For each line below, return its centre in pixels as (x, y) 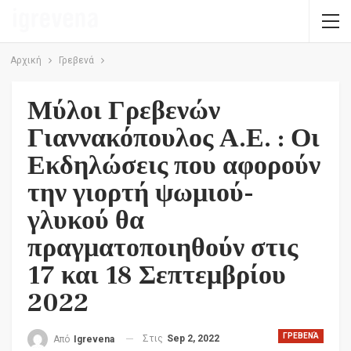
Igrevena (94, 339)
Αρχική (25, 60)
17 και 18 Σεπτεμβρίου (157, 275)
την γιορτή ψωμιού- (141, 193)
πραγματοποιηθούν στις (163, 248)
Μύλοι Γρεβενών (124, 110)
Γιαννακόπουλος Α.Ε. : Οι (174, 138)
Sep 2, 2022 (193, 338)
